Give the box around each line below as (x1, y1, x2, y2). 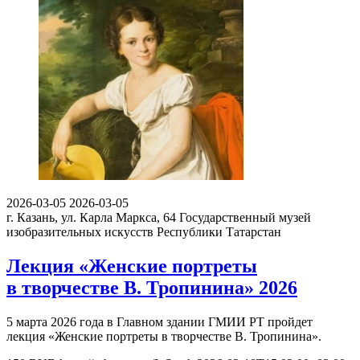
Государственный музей (179, 210, 311, 224)
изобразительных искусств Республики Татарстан (6, 224, 281, 239)
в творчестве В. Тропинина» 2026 (6, 276, 297, 298)
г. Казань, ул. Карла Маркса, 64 (6, 210, 176, 224)
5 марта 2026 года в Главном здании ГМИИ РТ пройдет (6, 314, 313, 329)
